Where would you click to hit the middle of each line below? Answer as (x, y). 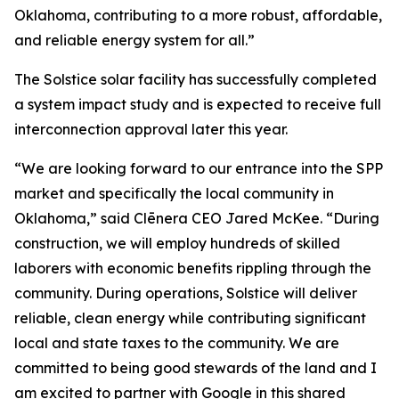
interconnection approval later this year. (151, 129)
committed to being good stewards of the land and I (195, 368)
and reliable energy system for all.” (134, 40)
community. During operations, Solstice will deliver (186, 293)
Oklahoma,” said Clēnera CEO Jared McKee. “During (197, 218)
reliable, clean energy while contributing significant (190, 318)
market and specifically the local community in (174, 193)
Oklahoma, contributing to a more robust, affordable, (198, 15)
